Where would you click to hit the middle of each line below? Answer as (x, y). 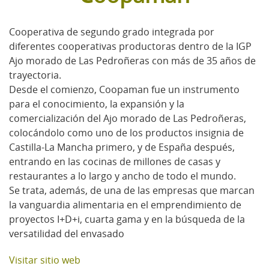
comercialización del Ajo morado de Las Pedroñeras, (128, 118)
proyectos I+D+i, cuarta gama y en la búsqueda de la (127, 219)
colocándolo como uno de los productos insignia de (126, 132)
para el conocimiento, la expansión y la (97, 104)
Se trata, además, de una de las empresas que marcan (132, 190)
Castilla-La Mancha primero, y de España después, (122, 147)
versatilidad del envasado (67, 233)
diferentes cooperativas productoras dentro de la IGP (130, 46)
